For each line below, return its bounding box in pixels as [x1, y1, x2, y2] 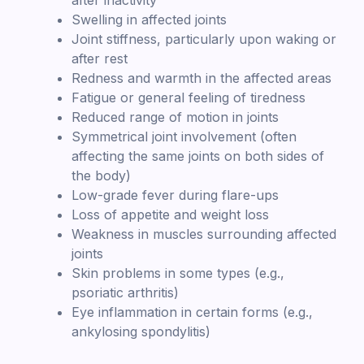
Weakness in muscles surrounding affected [71, 225, 336, 242]
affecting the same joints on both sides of [71, 147, 324, 164]
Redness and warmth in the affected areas [71, 69, 331, 86]
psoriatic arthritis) [71, 284, 179, 301]
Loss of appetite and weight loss [71, 206, 269, 223]
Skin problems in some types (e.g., [71, 264, 284, 281]
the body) [71, 167, 131, 184]
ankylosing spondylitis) [71, 323, 210, 340]
